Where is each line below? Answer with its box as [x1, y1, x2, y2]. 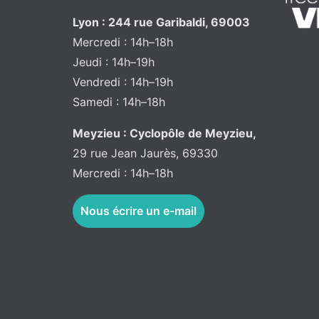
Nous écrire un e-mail [80, 204, 197, 219]
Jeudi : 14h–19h [73, 55, 155, 70]
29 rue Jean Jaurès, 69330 [73, 146, 218, 161]
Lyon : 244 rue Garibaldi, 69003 [73, 15, 250, 30]
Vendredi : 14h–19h [73, 75, 173, 90]
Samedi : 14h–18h [73, 95, 165, 110]
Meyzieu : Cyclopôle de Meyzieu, [73, 126, 256, 141]
